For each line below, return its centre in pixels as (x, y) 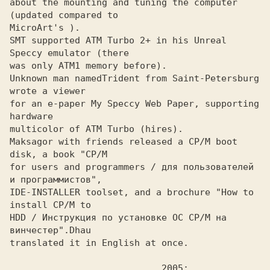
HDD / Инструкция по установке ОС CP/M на (118, 218)
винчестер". (39, 230)
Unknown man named (56, 78)
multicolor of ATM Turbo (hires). (96, 129)
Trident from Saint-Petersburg (181, 78)
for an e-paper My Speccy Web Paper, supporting (134, 104)
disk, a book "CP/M (58, 154)
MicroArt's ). (45, 28)
